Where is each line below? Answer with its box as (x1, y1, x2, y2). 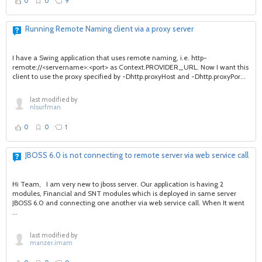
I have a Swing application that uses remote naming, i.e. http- (12, 53, 207, 62)
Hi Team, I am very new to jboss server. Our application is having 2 (12, 180, 223, 188)
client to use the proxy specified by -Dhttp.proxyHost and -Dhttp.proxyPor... (12, 72, 246, 81)
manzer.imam (30, 239, 73, 247)
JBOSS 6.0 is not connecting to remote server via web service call (25, 150, 249, 160)
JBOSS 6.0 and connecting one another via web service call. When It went (12, 198, 244, 207)
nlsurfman (30, 103, 61, 111)
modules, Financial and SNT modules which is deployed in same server (12, 189, 236, 198)
